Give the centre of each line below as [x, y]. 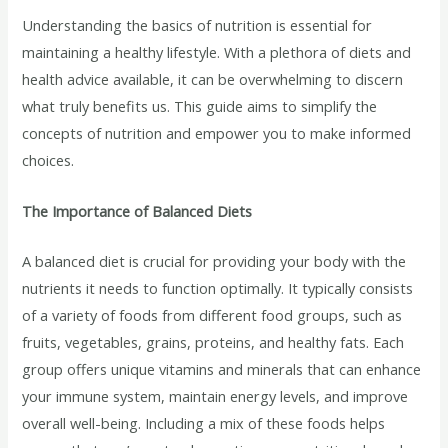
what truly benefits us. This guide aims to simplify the [200, 106]
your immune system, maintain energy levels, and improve [215, 395]
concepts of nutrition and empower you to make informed [217, 133]
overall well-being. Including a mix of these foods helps [204, 422]
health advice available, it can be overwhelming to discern [213, 79]
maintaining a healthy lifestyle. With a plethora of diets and [217, 52]
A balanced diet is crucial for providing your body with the [214, 260]
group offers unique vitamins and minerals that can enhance [222, 368]
